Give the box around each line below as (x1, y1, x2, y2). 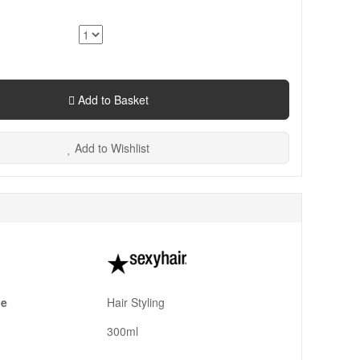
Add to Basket (74, 92, 149, 108)
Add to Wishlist (71, 140, 149, 156)
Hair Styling (106, 294, 165, 310)
